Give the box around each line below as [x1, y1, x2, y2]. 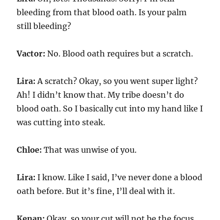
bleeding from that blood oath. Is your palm [17, 7, 187, 17]
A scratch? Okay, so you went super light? [35, 76, 198, 86]
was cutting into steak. [17, 117, 106, 127]
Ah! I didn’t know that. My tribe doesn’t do [17, 90, 185, 100]
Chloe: [17, 145, 44, 155]
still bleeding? [17, 21, 72, 31]
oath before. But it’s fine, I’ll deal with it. [17, 186, 175, 196]
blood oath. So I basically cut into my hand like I [17, 104, 203, 113]
